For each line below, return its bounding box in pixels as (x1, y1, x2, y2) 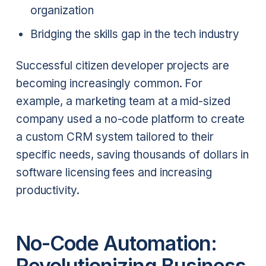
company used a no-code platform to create (15, 112, 245, 126)
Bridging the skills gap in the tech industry (30, 27, 240, 41)
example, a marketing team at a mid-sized (15, 94, 230, 109)
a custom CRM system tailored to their (15, 130, 214, 144)
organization (30, 3, 94, 17)
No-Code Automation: (15, 230, 217, 255)
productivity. (15, 183, 80, 198)
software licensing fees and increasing (15, 166, 212, 180)
